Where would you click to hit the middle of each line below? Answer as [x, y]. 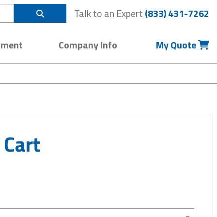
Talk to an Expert [109, 13]
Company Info [88, 45]
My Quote [177, 45]
